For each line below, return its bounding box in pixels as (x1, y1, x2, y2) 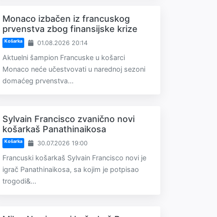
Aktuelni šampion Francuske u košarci (2, 53, 125, 62)
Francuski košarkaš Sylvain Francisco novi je (2, 154, 146, 162)
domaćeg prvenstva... (2, 77, 74, 85)
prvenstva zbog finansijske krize (2, 24, 138, 34)
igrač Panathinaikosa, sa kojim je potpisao (2, 165, 139, 173)
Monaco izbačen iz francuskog (2, 14, 130, 24)
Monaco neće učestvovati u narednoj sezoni (2, 65, 145, 73)
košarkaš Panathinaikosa (2, 124, 106, 134)
